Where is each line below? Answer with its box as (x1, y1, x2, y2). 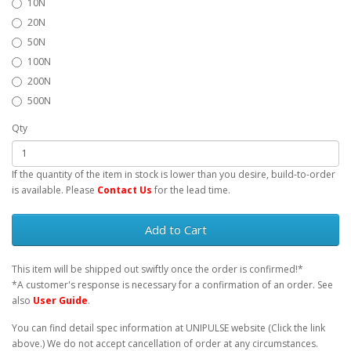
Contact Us (97, 183, 152, 197)
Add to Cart (144, 221, 207, 237)
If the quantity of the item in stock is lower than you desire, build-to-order (12, 167, 335, 181)
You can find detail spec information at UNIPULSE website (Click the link (12, 320, 325, 335)
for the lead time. (152, 183, 230, 197)
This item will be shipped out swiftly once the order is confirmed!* (12, 262, 303, 276)
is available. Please (12, 183, 97, 197)
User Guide (33, 293, 88, 307)
